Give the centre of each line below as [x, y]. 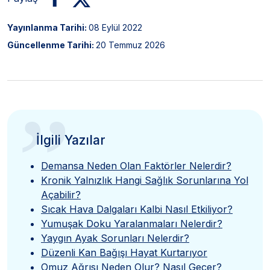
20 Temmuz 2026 [130, 45]
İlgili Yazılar [71, 140]
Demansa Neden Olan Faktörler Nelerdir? [136, 165]
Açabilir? [61, 194]
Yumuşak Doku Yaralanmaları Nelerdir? [132, 223]
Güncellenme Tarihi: [52, 45]
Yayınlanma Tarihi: [48, 27]
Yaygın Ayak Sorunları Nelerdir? [115, 238]
